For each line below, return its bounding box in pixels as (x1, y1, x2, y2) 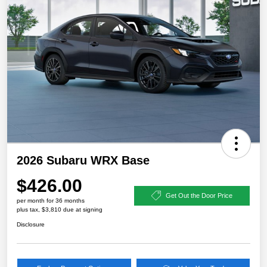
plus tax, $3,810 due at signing (17, 206, 103, 213)
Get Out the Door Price (166, 191, 232, 199)
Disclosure (17, 221, 45, 228)
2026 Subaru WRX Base (17, 154, 150, 167)
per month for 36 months (17, 197, 85, 204)
